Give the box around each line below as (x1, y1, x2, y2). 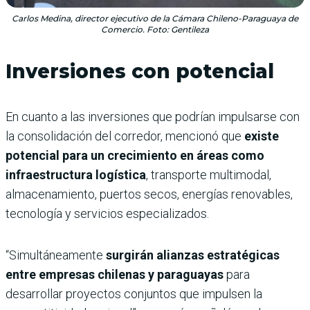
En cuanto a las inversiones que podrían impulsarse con (6, 109, 300, 124)
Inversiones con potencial (6, 59, 274, 83)
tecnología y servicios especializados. (6, 206, 209, 221)
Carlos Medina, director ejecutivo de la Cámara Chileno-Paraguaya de (12, 12, 298, 24)
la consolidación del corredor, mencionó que (6, 128, 244, 143)
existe (244, 128, 279, 143)
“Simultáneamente (6, 247, 103, 262)
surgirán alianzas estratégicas (103, 247, 280, 262)
